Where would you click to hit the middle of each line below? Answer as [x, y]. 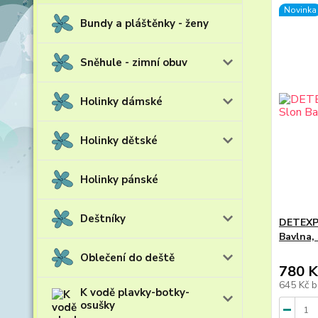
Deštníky [103, 219]
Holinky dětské [119, 141]
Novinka [300, 10]
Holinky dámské [121, 102]
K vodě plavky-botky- [135, 292]
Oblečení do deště [127, 258]
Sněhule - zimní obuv [134, 62]
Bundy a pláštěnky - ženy [144, 23]
